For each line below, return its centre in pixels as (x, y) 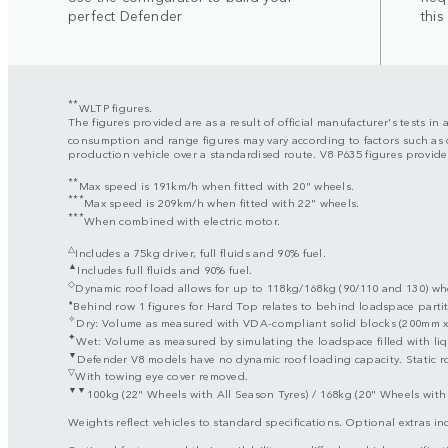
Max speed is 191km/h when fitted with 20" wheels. (216, 184)
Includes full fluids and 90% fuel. (165, 269)
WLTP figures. (115, 106)
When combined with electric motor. (182, 219)
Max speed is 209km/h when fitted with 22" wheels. (221, 202)
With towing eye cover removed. (165, 375)
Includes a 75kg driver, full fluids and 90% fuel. (201, 251)
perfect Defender (125, 14)
